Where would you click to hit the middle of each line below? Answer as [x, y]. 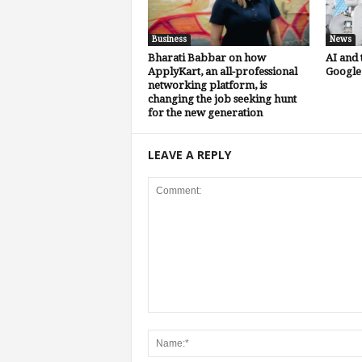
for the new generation [205, 112]
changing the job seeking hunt [222, 99]
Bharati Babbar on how [206, 57]
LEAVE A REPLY [189, 154]
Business [169, 39]
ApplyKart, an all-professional [222, 71]
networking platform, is [207, 85]
